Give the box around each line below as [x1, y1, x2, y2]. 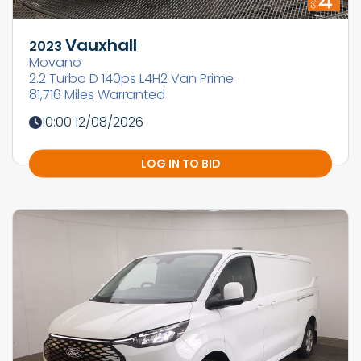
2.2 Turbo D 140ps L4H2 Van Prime [29, 69, 234, 89]
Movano [29, 53, 81, 73]
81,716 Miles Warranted [29, 85, 165, 105]
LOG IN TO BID [140, 155, 221, 172]
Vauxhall [65, 34, 137, 57]
